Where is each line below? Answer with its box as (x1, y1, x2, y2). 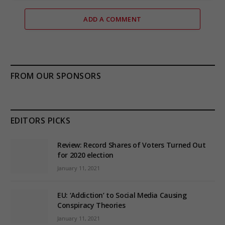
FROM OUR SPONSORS (11, 70, 101, 81)
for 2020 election (57, 150, 114, 160)
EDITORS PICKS (11, 115, 71, 126)
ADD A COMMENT (83, 14, 142, 24)
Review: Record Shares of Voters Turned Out (57, 140, 206, 150)
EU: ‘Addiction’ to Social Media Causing (57, 190, 187, 200)
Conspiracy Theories (57, 200, 126, 210)
